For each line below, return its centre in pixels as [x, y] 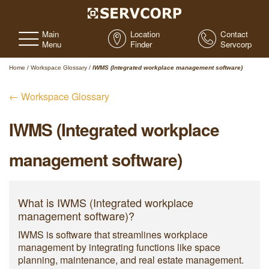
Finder [141, 44]
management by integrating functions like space [119, 247]
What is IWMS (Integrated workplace [106, 202]
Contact [234, 34]
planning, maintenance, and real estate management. [131, 260]
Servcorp [236, 44]
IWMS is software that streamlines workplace [113, 234]
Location [145, 34]
